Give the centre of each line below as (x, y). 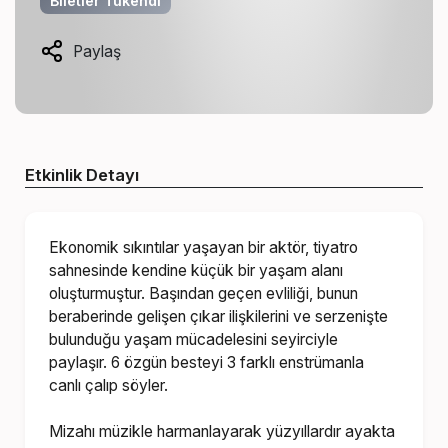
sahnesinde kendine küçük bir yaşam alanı (196, 270)
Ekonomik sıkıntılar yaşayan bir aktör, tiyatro (204, 247)
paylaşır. (78, 362)
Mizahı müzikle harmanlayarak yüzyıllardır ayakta (222, 431)
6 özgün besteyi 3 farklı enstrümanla (236, 362)
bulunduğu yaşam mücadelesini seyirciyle (194, 339)
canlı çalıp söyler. (109, 385)
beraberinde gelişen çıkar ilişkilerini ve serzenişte (219, 316)
